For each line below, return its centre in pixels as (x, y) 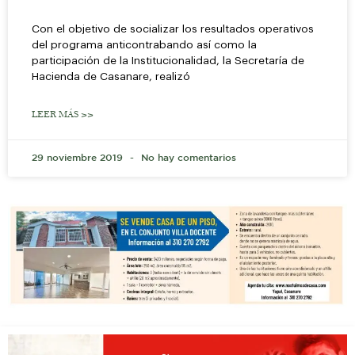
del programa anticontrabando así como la (144, 44)
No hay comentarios (187, 158)
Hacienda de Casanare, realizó (111, 76)
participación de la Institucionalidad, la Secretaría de (168, 60)
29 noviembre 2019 (79, 158)
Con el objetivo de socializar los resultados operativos (173, 29)
